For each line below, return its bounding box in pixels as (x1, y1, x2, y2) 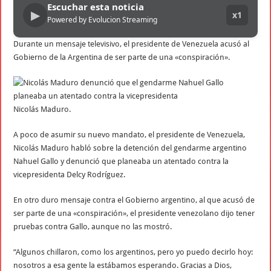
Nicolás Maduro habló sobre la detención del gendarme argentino (13, 143, 247, 152)
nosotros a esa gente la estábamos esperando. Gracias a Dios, (13, 260, 232, 270)
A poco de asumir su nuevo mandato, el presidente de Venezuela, (13, 129, 246, 139)
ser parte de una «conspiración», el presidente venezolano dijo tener (13, 208, 255, 218)
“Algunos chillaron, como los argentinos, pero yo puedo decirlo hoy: (13, 247, 253, 256)
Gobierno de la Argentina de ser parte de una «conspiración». (13, 52, 230, 62)
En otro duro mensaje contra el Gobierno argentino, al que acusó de (13, 195, 255, 204)
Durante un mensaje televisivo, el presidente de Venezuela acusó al (13, 39, 250, 48)
